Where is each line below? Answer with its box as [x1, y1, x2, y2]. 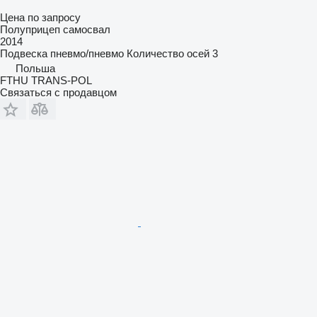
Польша [16, 62, 55, 74]
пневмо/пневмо [50, 47, 124, 59]
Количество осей [127, 47, 209, 59]
